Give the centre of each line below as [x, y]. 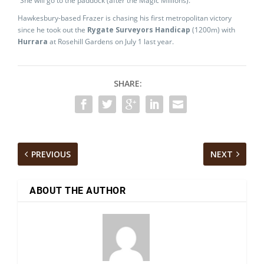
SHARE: [128, 83]
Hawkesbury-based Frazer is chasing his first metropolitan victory [125, 18]
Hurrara [33, 42]
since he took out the [52, 30]
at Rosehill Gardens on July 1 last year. [111, 42]
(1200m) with [213, 30]
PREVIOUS [51, 154]
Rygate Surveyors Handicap [139, 30]
